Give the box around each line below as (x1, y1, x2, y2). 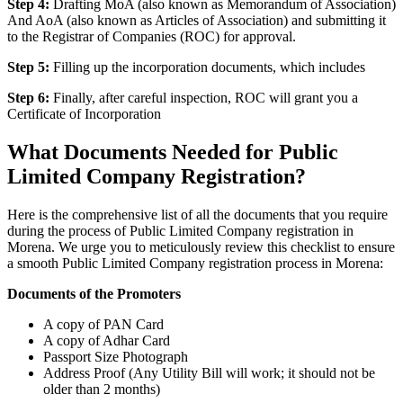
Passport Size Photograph (43, 349, 188, 364)
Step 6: (7, 90, 49, 106)
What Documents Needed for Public (7, 140, 338, 165)
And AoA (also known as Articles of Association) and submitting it (7, 13, 386, 29)
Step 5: (7, 59, 53, 76)
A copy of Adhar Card (43, 333, 170, 348)
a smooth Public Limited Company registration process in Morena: (7, 255, 383, 271)
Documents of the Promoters (7, 286, 181, 301)
